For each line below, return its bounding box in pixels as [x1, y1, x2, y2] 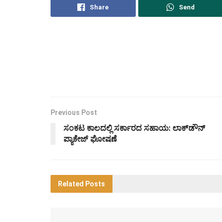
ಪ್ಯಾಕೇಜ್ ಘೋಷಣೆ [63, 134, 117, 144]
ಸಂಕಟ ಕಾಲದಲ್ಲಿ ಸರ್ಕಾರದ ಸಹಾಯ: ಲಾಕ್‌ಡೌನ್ [63, 123, 205, 133]
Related [58, 180, 84, 188]
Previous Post [51, 109, 97, 117]
